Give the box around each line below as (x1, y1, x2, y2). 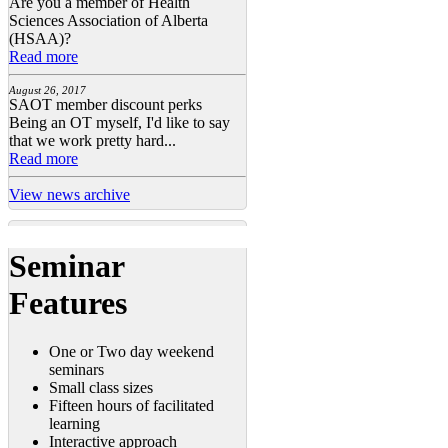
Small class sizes (49, 379, 153, 397)
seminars (49, 361, 104, 379)
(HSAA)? (9, 30, 71, 48)
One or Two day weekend (49, 343, 214, 361)
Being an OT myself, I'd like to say (9, 114, 230, 132)
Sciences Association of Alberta (9, 12, 208, 30)
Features (9, 284, 127, 321)
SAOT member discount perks (9, 96, 202, 114)
